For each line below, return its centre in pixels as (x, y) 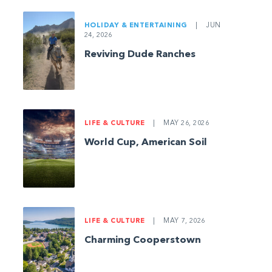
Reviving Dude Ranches (140, 55)
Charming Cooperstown (142, 240)
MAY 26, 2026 (185, 123)
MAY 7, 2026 (183, 221)
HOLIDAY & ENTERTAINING (137, 26)
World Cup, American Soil (145, 142)
